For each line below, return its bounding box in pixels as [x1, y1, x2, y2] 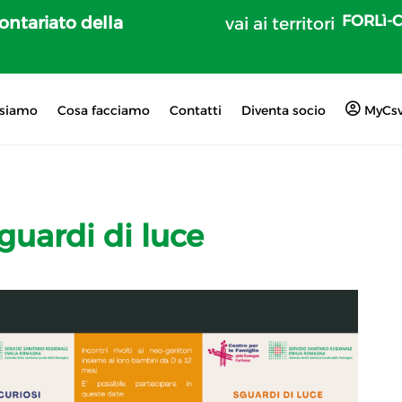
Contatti [169, 102, 222, 118]
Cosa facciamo [57, 102, 150, 118]
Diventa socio [240, 102, 326, 118]
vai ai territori [225, 13, 336, 34]
